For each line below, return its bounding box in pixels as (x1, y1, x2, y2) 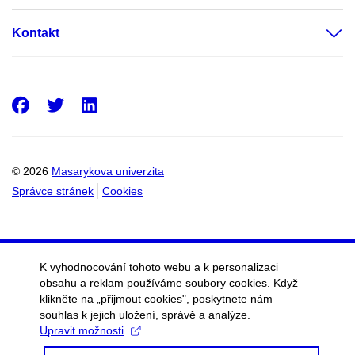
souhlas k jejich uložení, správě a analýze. (40, 308, 250, 321)
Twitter (63, 95, 157, 113)
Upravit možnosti (40, 324, 124, 337)
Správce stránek (12, 185, 94, 198)
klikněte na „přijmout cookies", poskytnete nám (40, 292, 273, 305)
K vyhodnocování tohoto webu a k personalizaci (40, 261, 278, 273)
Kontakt (12, 25, 59, 40)
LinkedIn (96, 95, 192, 113)
